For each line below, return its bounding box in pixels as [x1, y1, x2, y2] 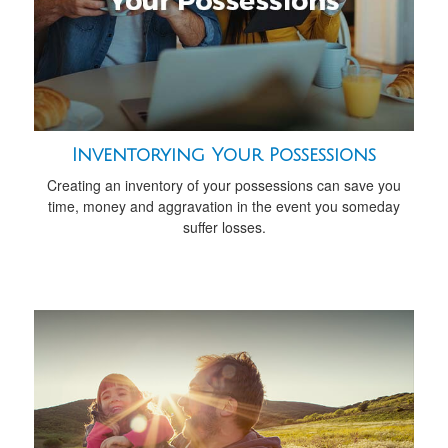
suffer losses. [182, 217, 266, 238]
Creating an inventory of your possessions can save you [47, 175, 401, 196]
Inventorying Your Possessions [72, 145, 376, 166]
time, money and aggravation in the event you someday [48, 196, 400, 217]
